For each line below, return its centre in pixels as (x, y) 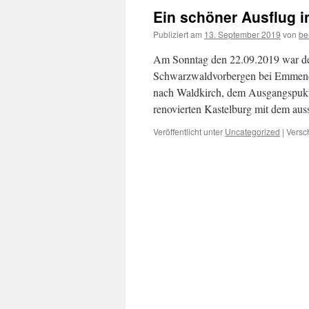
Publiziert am (178, 34)
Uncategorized (252, 131)
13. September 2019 (242, 34)
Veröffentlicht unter (188, 131)
